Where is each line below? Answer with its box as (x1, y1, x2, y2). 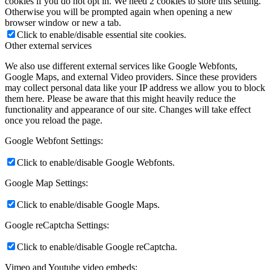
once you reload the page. (5, 115, 102, 125)
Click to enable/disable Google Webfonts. (17, 157, 175, 168)
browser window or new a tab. (5, 17, 121, 28)
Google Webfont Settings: (5, 135, 103, 146)
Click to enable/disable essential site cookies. (17, 29, 186, 40)
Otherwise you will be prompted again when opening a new (5, 6, 233, 17)
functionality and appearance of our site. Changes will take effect (5, 104, 251, 115)
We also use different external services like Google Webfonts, (5, 60, 237, 71)
